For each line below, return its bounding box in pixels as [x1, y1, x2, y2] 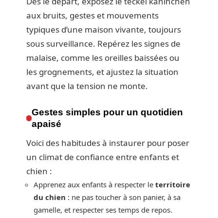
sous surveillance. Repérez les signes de [26, 38, 181, 50]
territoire [155, 180, 190, 190]
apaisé [32, 119, 62, 129]
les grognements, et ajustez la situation [26, 66, 179, 78]
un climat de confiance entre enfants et [26, 151, 179, 163]
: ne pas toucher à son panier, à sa [66, 192, 181, 202]
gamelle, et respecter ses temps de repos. [34, 205, 172, 215]
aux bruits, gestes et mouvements [26, 10, 159, 21]
